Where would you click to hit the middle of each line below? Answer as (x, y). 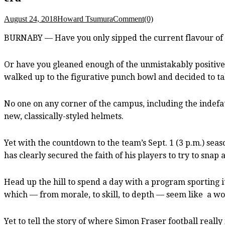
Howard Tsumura (85, 19)
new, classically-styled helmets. (64, 116)
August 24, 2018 (31, 19)
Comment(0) (133, 19)
